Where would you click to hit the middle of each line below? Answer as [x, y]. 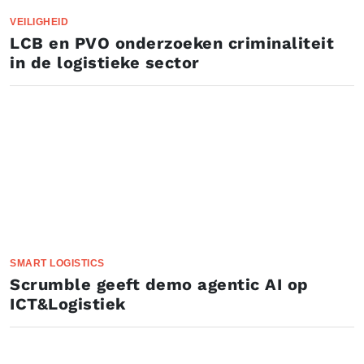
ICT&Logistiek [68, 304]
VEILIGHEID [39, 22]
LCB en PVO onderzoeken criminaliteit [172, 43]
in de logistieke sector [105, 63]
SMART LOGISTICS [57, 263]
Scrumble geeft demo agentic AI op [159, 284]
